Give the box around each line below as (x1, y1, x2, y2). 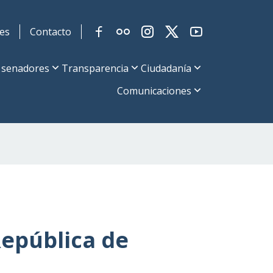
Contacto (30, 25, 71, 38)
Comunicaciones (117, 84, 191, 97)
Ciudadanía (141, 62, 191, 75)
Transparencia (62, 62, 129, 75)
